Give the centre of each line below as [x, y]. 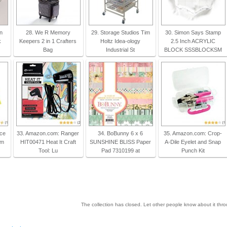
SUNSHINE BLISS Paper [121, 142]
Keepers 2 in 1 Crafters [48, 41]
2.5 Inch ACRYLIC [193, 41]
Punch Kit [193, 150]
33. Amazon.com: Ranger [48, 133]
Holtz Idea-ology [121, 41]
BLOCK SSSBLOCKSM [193, 50]
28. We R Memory [48, 32]
